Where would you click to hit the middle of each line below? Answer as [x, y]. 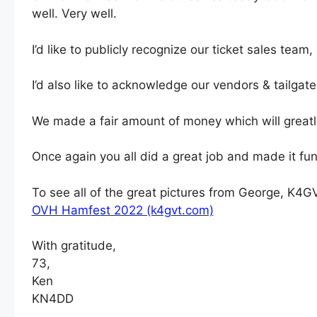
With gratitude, [74, 246]
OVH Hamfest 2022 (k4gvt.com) [122, 210]
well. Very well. [74, 14]
